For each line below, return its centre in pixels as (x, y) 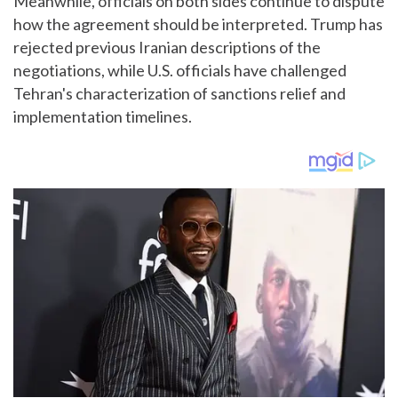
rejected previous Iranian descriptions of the (167, 47)
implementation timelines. (103, 116)
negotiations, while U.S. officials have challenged (180, 70)
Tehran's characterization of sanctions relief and (179, 93)
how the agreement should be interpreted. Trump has (198, 24)
